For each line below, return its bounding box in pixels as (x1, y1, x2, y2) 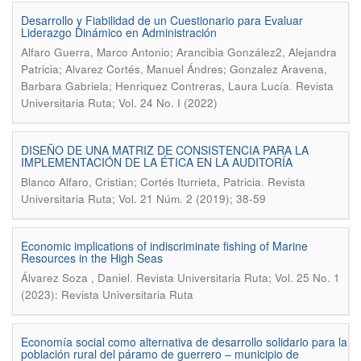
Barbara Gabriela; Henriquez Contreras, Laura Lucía (21, 78, 289, 93)
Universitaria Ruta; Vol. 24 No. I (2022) (21, 95, 218, 110)
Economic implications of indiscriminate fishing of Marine (21, 238, 308, 254)
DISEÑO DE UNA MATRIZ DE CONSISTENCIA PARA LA (21, 142, 309, 158)
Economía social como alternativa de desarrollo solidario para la (21, 334, 347, 350)
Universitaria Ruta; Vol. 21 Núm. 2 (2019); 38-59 (21, 191, 266, 206)
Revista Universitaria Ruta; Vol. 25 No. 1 (136, 270, 340, 285)
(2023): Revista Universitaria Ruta (21, 287, 193, 302)
